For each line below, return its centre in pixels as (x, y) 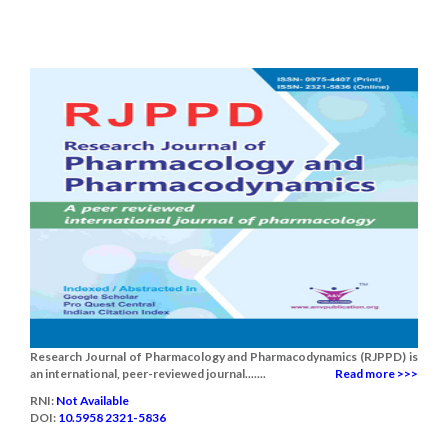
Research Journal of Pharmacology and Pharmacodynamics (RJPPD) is (224, 356)
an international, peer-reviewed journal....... (148, 373)
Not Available (92, 400)
